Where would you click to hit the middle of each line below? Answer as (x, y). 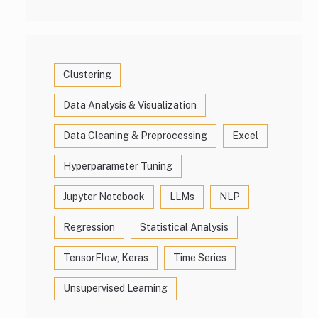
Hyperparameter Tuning (118, 166)
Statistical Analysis (184, 227)
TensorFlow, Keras (106, 258)
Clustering (87, 75)
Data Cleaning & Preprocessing (135, 136)
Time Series (200, 258)
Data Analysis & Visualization (130, 105)
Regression (89, 227)
